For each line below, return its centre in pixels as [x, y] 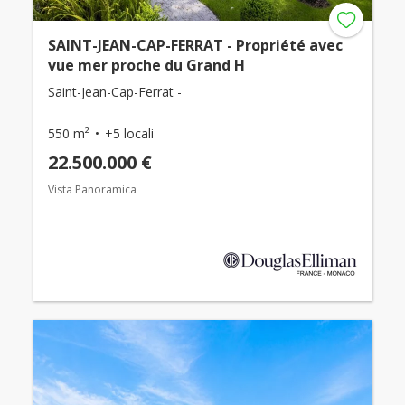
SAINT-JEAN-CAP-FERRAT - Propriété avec [195, 45]
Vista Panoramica [92, 189]
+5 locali [129, 133]
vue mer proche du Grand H [146, 65]
